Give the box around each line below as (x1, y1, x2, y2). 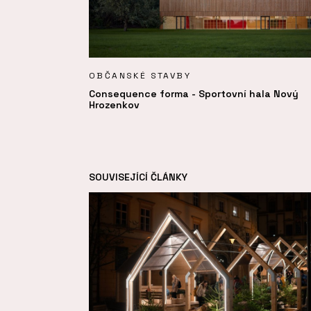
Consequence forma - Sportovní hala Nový (89, 87, 299, 100)
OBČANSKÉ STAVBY (89, 69, 191, 81)
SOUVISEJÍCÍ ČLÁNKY (89, 170, 187, 183)
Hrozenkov (89, 98, 140, 111)
